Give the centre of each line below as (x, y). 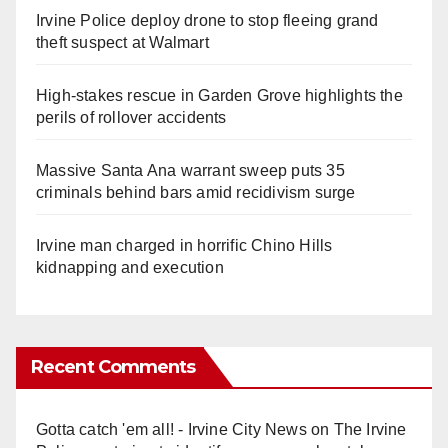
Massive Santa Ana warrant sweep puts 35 (190, 170)
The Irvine (370, 429)
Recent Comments (113, 366)
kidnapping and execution (130, 267)
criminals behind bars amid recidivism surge (196, 192)
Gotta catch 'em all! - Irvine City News (171, 429)
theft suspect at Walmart (122, 42)
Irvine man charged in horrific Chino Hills (184, 245)
